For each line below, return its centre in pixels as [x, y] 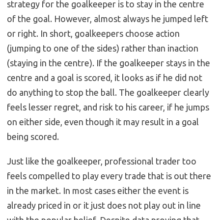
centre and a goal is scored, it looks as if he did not [105, 78]
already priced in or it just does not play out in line [104, 206]
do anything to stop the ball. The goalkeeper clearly [108, 93]
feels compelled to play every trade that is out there [109, 176]
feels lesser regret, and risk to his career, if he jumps [108, 107]
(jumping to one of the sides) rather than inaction [103, 48]
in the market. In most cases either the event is [98, 191]
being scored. [33, 137]
